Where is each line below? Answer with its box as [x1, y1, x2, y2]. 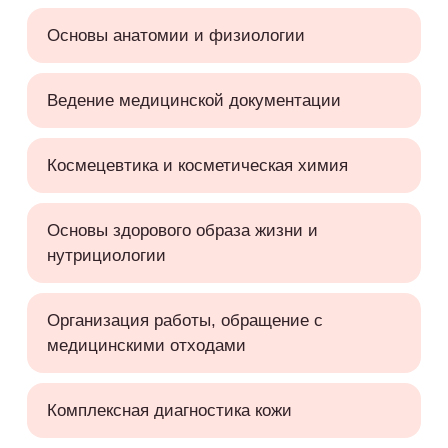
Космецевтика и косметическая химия [46, 156, 348, 175]
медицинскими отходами [46, 336, 246, 355]
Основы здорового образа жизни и [46, 221, 318, 240]
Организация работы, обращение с [46, 311, 323, 330]
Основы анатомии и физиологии [46, 26, 305, 45]
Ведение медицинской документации [46, 91, 341, 110]
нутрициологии [46, 246, 166, 265]
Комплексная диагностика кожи [46, 401, 292, 420]
